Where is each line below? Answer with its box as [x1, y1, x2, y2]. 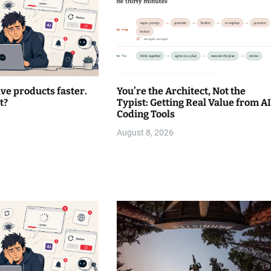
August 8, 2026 [116, 128, 174, 138]
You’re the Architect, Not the [116, 85, 246, 97]
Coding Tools [116, 108, 175, 120]
